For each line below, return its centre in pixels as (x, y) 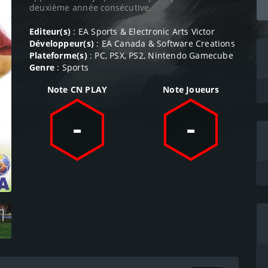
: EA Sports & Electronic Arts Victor (143, 31)
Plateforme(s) (58, 55)
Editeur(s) (50, 31)
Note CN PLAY (77, 89)
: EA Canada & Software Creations (164, 43)
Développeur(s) (62, 43)
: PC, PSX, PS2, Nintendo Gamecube (160, 55)
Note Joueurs (191, 89)
